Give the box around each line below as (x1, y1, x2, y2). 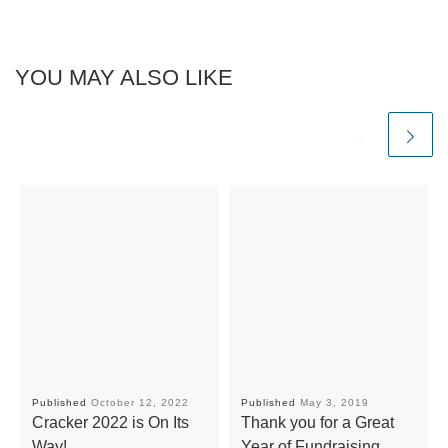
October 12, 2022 (90, 397, 189, 409)
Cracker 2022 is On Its (31, 413, 189, 432)
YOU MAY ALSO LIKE (15, 64, 233, 90)
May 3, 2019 (299, 397, 369, 409)
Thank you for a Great (240, 413, 394, 432)
